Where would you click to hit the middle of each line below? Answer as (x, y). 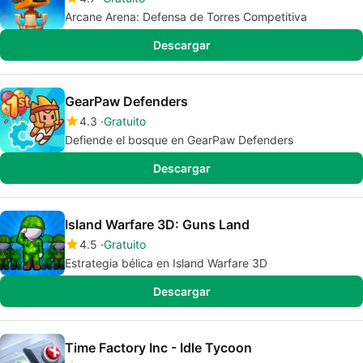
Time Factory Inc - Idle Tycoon (158, 348)
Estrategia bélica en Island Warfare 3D (166, 263)
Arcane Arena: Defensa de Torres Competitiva (186, 17)
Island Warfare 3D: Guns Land (157, 224)
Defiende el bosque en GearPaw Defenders (179, 140)
